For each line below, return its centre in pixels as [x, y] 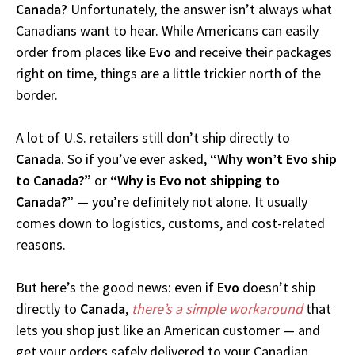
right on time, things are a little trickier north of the [168, 74]
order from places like [82, 52]
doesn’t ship [277, 288]
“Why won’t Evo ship [273, 159]
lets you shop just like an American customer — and [168, 330]
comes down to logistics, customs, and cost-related [170, 223]
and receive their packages [252, 52]
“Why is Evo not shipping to [195, 181]
